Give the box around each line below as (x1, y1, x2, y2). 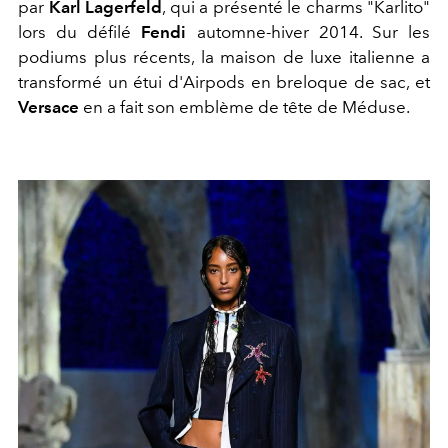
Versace (18, 97, 79, 118)
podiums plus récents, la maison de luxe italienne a (18, 47, 430, 68)
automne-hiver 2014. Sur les (186, 22, 431, 43)
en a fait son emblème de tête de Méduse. (79, 97, 410, 118)
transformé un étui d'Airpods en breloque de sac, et (18, 72, 430, 93)
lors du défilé (18, 22, 142, 43)
